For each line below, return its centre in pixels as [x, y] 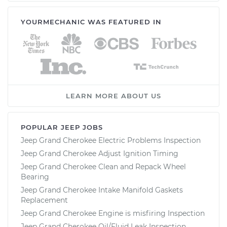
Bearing [35, 177]
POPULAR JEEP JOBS [62, 127]
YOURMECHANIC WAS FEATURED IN [91, 22]
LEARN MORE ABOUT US [113, 96]
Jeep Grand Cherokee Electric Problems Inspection [111, 140]
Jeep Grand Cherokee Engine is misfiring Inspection [113, 213]
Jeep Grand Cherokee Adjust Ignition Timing [100, 153]
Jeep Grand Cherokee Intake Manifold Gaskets [102, 190]
